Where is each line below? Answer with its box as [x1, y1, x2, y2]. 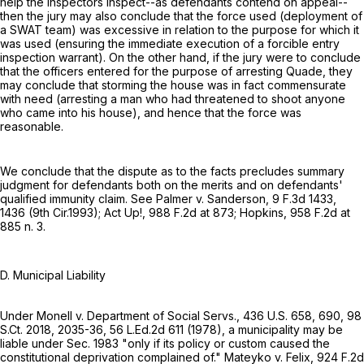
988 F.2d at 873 [149, 205, 234, 219]
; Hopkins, [234, 205, 290, 219]
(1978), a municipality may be [184, 322, 343, 336]
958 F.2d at [290, 205, 350, 219]
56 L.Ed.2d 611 [110, 322, 184, 336]
